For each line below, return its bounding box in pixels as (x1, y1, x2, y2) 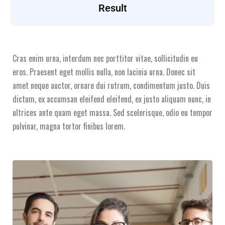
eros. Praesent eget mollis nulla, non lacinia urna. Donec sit (13, 66, 195, 78)
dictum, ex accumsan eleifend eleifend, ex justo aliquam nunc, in (13, 93, 211, 105)
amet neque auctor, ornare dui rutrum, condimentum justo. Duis (13, 79, 210, 92)
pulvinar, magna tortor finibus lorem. (13, 120, 125, 133)
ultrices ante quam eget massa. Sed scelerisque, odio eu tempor (13, 106, 212, 119)
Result (98, 2, 127, 15)
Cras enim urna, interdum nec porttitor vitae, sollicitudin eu (13, 52, 198, 65)
